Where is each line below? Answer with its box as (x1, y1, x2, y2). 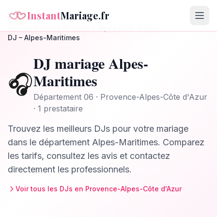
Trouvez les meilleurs (8, 124, 94, 134)
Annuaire (33, 24, 62, 32)
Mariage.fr (61, 9, 109, 22)
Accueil (8, 24, 31, 32)
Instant (27, 9, 61, 22)
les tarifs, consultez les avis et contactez (8, 151, 170, 161)
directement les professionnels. (8, 164, 132, 174)
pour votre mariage (110, 124, 188, 134)
